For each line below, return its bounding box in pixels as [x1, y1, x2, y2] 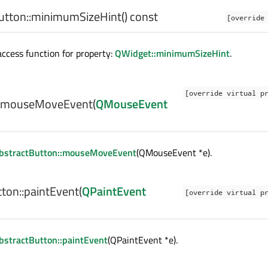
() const [121, 7, 158, 26]
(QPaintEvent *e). [108, 233, 178, 247]
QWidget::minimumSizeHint [115, 46, 230, 60]
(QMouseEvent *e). [136, 145, 212, 160]
